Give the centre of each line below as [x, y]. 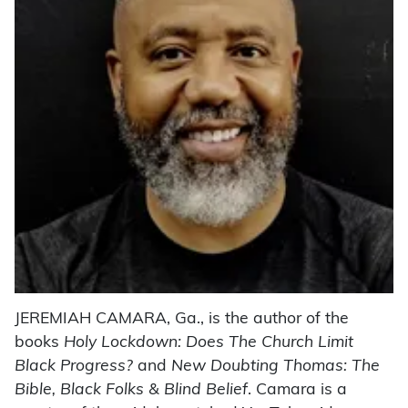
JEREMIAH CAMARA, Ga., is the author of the [182, 319]
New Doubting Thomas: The [275, 366]
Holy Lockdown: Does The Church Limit [209, 342]
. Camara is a [297, 390]
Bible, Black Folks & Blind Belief [131, 390]
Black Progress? [74, 366]
